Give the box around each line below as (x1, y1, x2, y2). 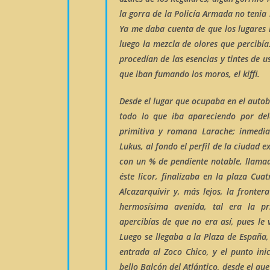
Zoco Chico (163, 246, 207, 257)
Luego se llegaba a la (119, 231, 204, 242)
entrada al (119, 246, 164, 257)
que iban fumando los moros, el (119, 68, 243, 80)
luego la (119, 38, 153, 49)
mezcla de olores (152, 38, 218, 49)
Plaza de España (204, 231, 266, 242)
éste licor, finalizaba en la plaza (119, 171, 251, 182)
